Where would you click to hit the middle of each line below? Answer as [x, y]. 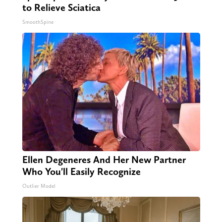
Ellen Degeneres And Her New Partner [104, 160]
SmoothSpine [38, 22]
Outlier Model [39, 186]
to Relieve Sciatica [61, 8]
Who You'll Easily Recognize [81, 172]
